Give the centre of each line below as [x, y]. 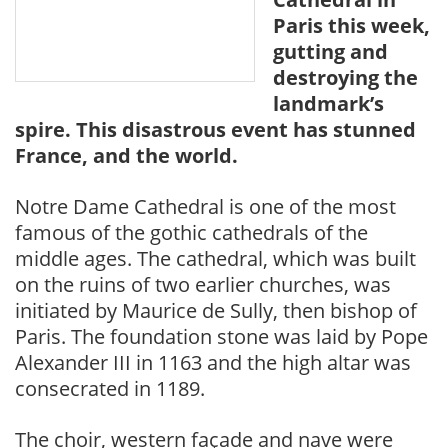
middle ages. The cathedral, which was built [215, 258]
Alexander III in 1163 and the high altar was [213, 362]
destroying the [345, 77]
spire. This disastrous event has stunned [215, 129]
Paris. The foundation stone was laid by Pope [221, 336]
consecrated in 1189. [110, 388]
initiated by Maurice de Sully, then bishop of [216, 310]
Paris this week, [351, 25]
